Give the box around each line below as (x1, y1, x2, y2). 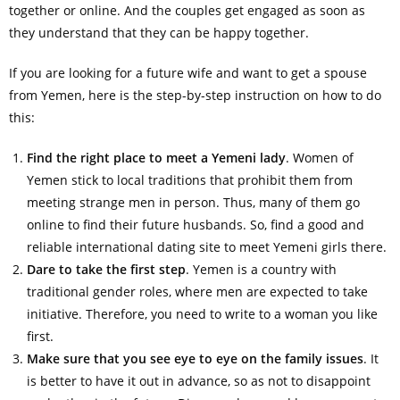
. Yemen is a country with (185, 261, 337, 279)
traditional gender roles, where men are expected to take (26, 283, 368, 301)
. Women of (285, 149, 354, 167)
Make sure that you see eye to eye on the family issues (26, 350, 363, 368)
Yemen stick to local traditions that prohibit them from (26, 171, 353, 189)
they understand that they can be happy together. (8, 24, 309, 42)
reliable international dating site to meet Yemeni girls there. (26, 238, 387, 256)
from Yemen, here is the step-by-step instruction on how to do (8, 87, 381, 104)
